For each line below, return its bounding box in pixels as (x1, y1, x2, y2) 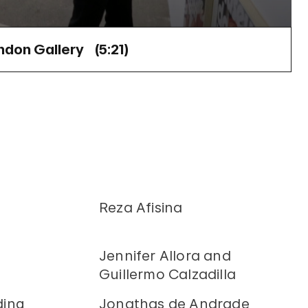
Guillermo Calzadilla (99, 266, 236, 283)
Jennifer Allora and (99, 247, 231, 264)
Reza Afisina (99, 199, 183, 216)
